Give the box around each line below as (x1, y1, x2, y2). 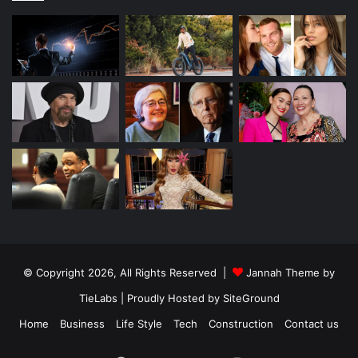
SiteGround (222, 291, 280, 304)
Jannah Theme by (246, 265, 335, 279)
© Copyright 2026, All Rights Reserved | (23, 265, 233, 279)
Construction (209, 316, 273, 330)
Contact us (284, 316, 339, 330)
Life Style (116, 316, 162, 330)
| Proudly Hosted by (117, 291, 223, 304)
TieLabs (78, 291, 117, 304)
